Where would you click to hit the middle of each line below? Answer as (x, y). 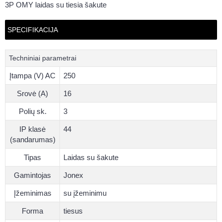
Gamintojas (32, 175)
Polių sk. (32, 111)
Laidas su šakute (91, 157)
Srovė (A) (32, 93)
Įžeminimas (32, 193)
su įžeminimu (85, 193)
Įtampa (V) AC (32, 75)
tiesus (73, 211)
